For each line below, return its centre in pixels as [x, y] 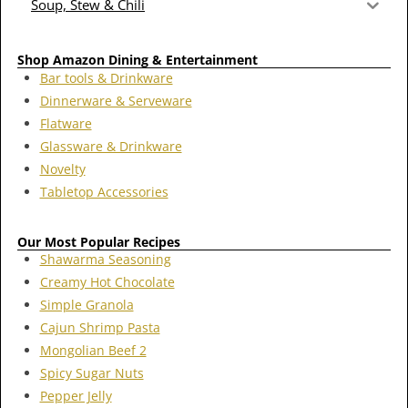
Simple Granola [87, 305]
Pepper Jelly [76, 396]
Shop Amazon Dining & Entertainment [138, 60]
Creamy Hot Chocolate [107, 282]
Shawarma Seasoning [105, 260]
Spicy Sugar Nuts [92, 373]
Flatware [66, 123]
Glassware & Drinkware [111, 146]
